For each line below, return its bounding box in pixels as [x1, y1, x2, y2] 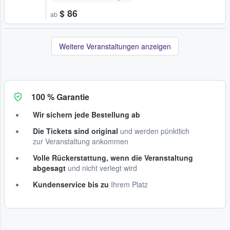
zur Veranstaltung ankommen [33, 136, 128, 146]
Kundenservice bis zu [33, 179, 109, 189]
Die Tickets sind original [33, 125, 118, 136]
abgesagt [33, 162, 66, 173]
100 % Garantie [31, 90, 89, 103]
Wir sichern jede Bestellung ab [33, 109, 140, 120]
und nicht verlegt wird [66, 162, 137, 173]
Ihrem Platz [109, 179, 148, 189]
